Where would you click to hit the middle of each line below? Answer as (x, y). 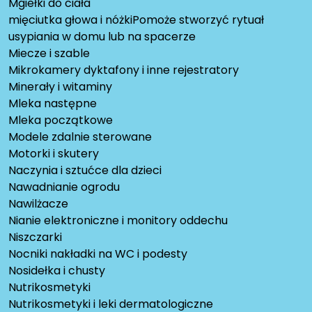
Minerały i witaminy (60, 87)
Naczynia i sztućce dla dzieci (85, 171)
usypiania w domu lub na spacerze (102, 37)
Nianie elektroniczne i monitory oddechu (118, 221)
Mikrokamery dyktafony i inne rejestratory (124, 70)
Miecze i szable (49, 54)
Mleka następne (53, 104)
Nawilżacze (38, 204)
